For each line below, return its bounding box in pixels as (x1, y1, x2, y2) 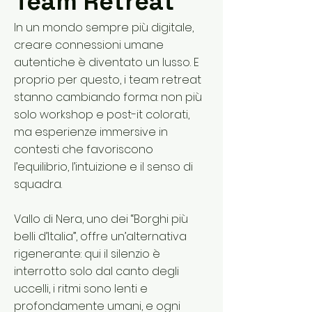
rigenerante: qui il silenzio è (14, 246, 160, 262)
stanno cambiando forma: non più (14, 89, 202, 105)
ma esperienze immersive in (14, 124, 168, 140)
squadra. (14, 176, 62, 192)
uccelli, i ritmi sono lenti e (14, 281, 148, 297)
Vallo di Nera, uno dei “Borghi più (14, 211, 188, 227)
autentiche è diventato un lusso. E (14, 54, 199, 70)
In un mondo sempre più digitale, (14, 19, 194, 36)
